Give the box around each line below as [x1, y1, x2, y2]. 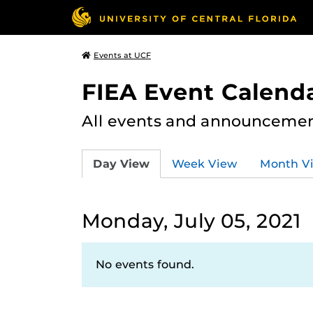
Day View [93, 156, 150, 170]
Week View [172, 156, 238, 170]
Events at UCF [94, 50, 151, 60]
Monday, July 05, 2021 [82, 209, 301, 233]
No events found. [96, 258, 194, 271]
